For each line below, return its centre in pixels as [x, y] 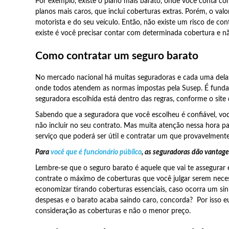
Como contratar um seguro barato [117, 56]
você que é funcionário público [96, 153]
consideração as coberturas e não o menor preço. [113, 211]
